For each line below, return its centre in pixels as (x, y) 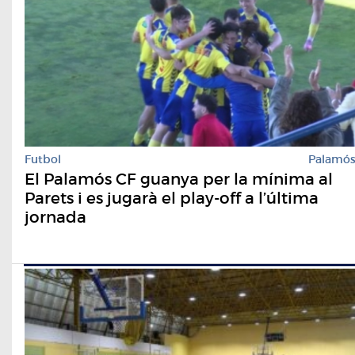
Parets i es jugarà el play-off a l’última (172, 198)
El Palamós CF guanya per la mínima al (179, 179)
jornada (55, 218)
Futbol (43, 160)
